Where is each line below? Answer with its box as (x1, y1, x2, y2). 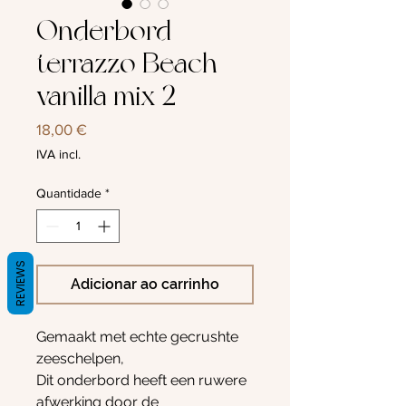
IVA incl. (36, 147, 81, 161)
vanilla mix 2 (36, 80, 176, 111)
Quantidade (36, 186, 101, 200)
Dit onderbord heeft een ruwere (36, 372, 246, 389)
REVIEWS (13, 260, 28, 306)
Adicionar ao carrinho (71, 275, 219, 293)
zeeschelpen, (36, 350, 124, 367)
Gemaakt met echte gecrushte (36, 328, 238, 345)
